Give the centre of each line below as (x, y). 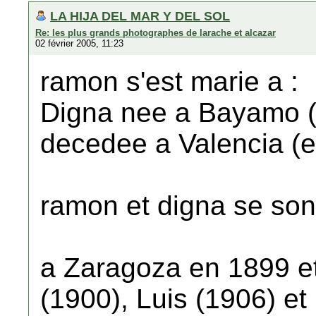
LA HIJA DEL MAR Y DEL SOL (140, 16)
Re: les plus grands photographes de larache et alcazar (156, 33)
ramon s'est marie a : (169, 81)
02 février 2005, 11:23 (79, 43)
